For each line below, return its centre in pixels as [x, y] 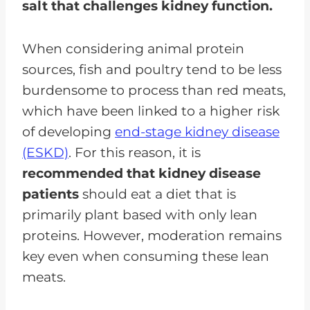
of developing [69, 131]
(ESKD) [45, 152]
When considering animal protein [133, 48]
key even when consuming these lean [146, 256]
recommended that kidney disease [142, 173]
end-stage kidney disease [197, 131]
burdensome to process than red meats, [154, 90]
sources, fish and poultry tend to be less [152, 69]
